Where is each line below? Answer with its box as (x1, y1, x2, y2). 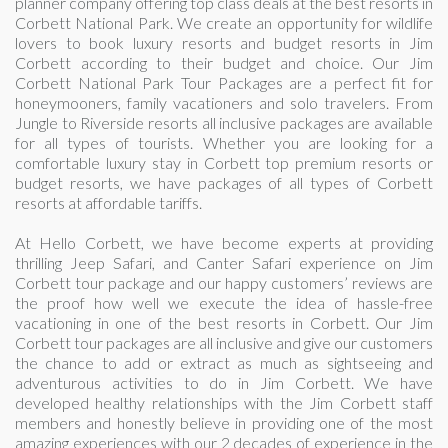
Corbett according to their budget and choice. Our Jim (15, 53, 433, 73)
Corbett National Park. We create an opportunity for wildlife (15, 13, 433, 33)
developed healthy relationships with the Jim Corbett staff (15, 393, 433, 413)
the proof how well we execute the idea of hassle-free (15, 293, 433, 313)
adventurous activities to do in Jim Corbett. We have (15, 373, 433, 393)
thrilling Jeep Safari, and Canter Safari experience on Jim (15, 253, 433, 273)
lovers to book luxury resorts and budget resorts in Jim (15, 33, 433, 53)
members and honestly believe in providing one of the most (15, 413, 433, 433)
